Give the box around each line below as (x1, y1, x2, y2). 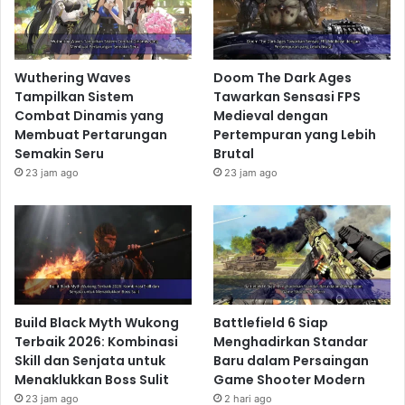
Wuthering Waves (14, 69, 131, 88)
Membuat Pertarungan (14, 126, 167, 145)
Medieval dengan (213, 107, 329, 126)
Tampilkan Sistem (14, 88, 134, 107)
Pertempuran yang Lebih (213, 126, 377, 145)
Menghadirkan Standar (213, 333, 369, 352)
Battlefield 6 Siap (213, 314, 329, 333)
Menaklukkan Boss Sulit (14, 371, 169, 390)
